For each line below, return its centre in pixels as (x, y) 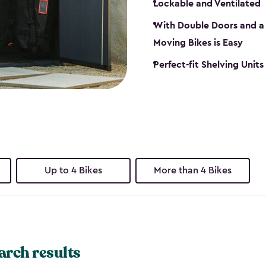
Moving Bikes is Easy (198, 42)
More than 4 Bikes (193, 171)
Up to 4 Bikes (73, 171)
